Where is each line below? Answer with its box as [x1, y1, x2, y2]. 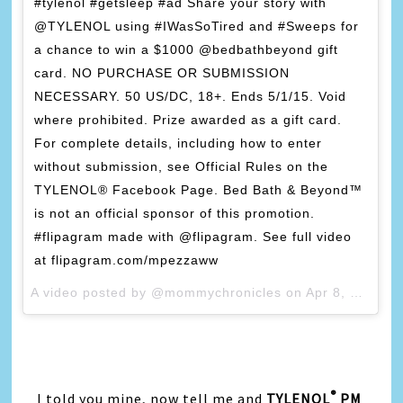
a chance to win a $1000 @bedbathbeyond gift [34, 41, 339, 57]
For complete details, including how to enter [34, 135, 323, 150]
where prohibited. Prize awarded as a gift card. [34, 112, 343, 127]
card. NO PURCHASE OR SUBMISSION [34, 65, 291, 80]
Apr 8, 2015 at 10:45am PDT [306, 284, 351, 300]
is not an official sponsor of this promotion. [34, 205, 316, 220]
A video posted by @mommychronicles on [31, 284, 307, 300]
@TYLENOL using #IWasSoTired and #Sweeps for [34, 18, 360, 33]
